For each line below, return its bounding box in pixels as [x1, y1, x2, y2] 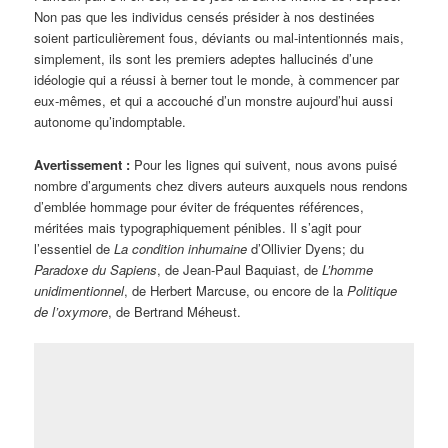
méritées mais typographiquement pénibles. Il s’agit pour [34, 217, 362, 237]
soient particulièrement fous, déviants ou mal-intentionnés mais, [34, 28, 405, 48]
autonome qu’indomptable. [34, 112, 187, 132]
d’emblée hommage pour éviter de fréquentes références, [34, 196, 365, 216]
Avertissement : [34, 154, 135, 174]
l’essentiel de [34, 238, 115, 258]
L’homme [322, 259, 374, 279]
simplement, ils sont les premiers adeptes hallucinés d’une [34, 49, 374, 69]
